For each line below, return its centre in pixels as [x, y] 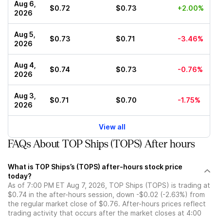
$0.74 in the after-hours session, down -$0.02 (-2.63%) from [106, 195]
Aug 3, [25, 96]
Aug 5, [25, 35]
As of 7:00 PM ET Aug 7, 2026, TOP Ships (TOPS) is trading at [109, 185]
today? [20, 176]
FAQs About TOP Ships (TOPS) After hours [101, 144]
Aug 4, [25, 65]
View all [112, 127]
